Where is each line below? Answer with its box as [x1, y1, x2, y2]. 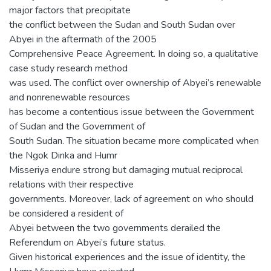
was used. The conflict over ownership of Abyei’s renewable [9, 76, 261, 90]
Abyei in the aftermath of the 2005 [9, 32, 157, 46]
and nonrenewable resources [9, 90, 130, 104]
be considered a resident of [9, 206, 123, 220]
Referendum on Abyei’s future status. [9, 235, 166, 249]
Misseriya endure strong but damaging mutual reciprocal [9, 163, 243, 177]
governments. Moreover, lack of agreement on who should [9, 192, 253, 206]
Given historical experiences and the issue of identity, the [9, 250, 246, 264]
